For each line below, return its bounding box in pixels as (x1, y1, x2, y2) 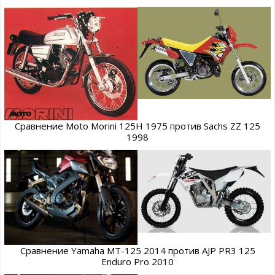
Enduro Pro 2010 (101, 255, 174, 268)
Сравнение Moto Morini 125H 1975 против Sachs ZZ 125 (15, 120, 260, 133)
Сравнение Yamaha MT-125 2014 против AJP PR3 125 (20, 244, 255, 257)
